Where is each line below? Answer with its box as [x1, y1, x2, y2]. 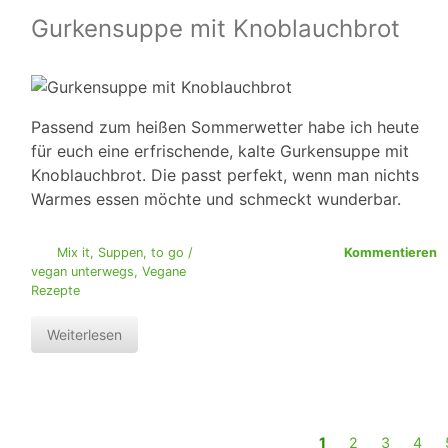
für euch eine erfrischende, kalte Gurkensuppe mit [31, 141, 409, 162]
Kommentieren [344, 245, 437, 261]
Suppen [97, 245, 143, 261]
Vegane [142, 264, 186, 280]
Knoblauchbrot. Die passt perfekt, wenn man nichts [31, 165, 419, 186]
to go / [150, 245, 193, 261]
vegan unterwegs [31, 264, 134, 280]
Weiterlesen [47, 326, 122, 344]
